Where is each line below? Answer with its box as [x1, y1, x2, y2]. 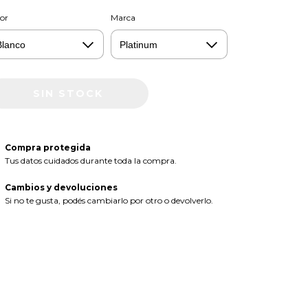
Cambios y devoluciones [4, 182, 118, 193]
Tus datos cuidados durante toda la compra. [4, 155, 177, 166]
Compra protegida [4, 142, 91, 153]
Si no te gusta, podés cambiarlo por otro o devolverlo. [4, 195, 213, 206]
